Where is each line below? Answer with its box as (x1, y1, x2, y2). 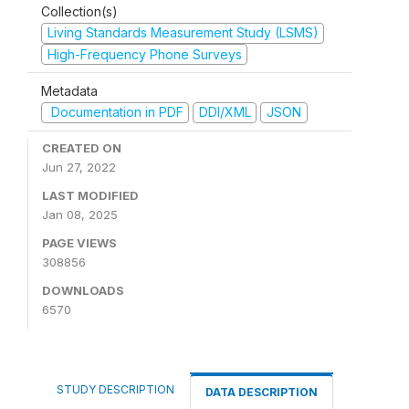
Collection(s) (41, 4, 118, 19)
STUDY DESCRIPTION (57, 382, 174, 396)
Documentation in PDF (47, 104, 184, 120)
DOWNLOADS (42, 282, 124, 298)
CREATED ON (42, 140, 121, 155)
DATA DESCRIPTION (205, 384, 318, 399)
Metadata (41, 83, 98, 99)
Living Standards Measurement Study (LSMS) (47, 25, 319, 40)
